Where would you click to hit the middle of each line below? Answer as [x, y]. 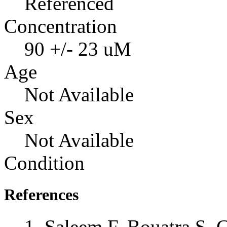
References [41, 194]
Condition [44, 163]
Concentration [61, 26]
